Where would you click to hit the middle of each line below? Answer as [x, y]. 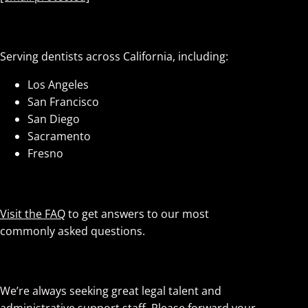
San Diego [54, 119]
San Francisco [63, 102]
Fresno [45, 154]
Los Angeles [58, 85]
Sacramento [59, 136]
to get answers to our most [137, 213]
